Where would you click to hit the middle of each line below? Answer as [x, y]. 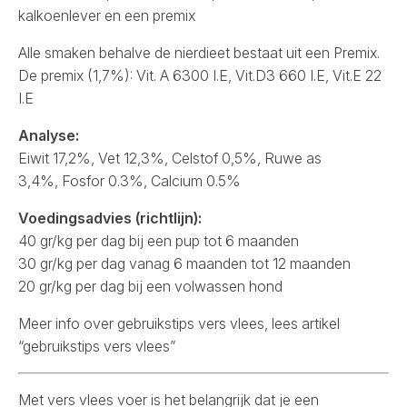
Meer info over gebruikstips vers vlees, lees [160, 323]
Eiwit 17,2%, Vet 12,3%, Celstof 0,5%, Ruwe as [170, 158]
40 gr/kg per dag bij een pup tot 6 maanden [159, 240]
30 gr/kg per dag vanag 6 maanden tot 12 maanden [184, 263]
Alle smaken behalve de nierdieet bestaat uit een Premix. [199, 52]
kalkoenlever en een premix [107, 15]
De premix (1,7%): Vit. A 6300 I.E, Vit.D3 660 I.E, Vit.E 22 [200, 75]
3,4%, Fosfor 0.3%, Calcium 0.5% [129, 180]
